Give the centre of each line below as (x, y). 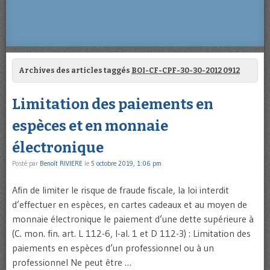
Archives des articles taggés (75, 71)
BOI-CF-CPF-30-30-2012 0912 (186, 71)
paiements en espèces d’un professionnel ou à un (113, 248)
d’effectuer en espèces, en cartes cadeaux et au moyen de (130, 205)
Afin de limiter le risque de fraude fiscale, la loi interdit (121, 190)
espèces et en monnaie (90, 126)
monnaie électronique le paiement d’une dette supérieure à (133, 219)
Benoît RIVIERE (61, 164)
